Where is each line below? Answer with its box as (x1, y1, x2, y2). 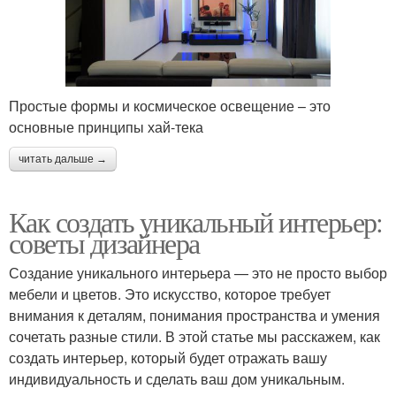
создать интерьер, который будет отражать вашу (9, 347, 327, 369)
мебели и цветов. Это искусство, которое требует (9, 284, 331, 305)
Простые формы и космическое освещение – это (9, 95, 331, 117)
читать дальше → (19, 153, 107, 166)
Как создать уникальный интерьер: (9, 202, 383, 241)
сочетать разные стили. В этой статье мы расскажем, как (9, 326, 380, 347)
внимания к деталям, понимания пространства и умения (9, 305, 380, 326)
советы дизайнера (9, 224, 200, 263)
